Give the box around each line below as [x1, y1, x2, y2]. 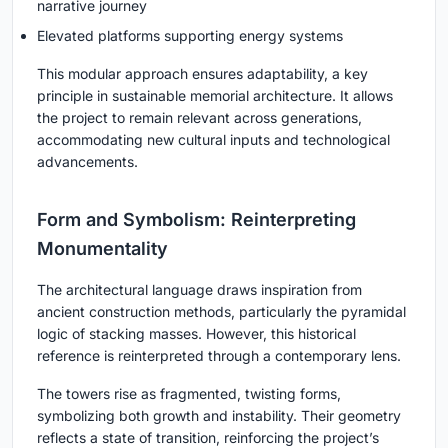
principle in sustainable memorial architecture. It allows [37, 86, 393, 104]
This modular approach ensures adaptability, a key [37, 64, 368, 82]
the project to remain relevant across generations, [37, 108, 362, 126]
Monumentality [37, 237, 168, 259]
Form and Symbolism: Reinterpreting [37, 208, 356, 230]
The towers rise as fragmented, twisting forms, [37, 384, 341, 402]
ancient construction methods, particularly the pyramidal [37, 302, 406, 320]
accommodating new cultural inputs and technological [37, 130, 390, 148]
